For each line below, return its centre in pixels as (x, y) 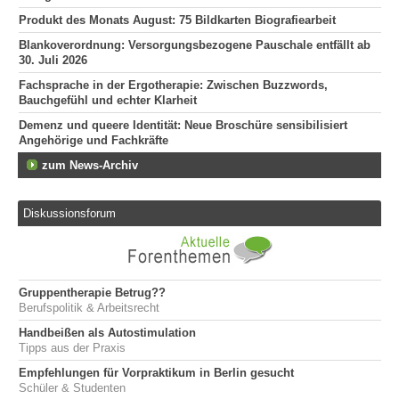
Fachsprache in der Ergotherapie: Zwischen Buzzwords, (173, 85)
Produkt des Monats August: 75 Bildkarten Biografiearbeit (177, 20)
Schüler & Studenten (72, 388)
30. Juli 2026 (53, 61)
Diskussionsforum (70, 213)
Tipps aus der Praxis (72, 348)
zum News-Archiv (90, 166)
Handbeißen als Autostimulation (107, 333)
